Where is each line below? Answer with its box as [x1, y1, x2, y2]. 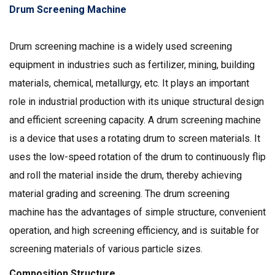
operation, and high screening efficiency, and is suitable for [9, 225, 259, 237]
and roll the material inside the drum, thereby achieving [9, 169, 242, 182]
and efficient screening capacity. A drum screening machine [9, 114, 261, 126]
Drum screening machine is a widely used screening [9, 41, 232, 53]
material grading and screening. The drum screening [9, 188, 230, 200]
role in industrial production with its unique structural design [9, 96, 264, 108]
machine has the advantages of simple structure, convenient [9, 206, 266, 219]
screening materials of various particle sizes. [9, 243, 203, 255]
